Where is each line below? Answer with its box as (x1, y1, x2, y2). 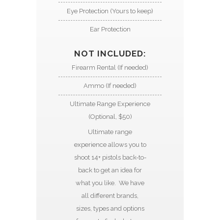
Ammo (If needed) (83, 82, 137, 89)
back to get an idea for (78, 166, 142, 174)
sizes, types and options (76, 205, 144, 212)
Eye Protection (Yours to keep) (67, 7, 153, 15)
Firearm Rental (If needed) (72, 64, 148, 71)
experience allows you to (74, 141, 146, 148)
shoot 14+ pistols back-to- (74, 154, 146, 161)
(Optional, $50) (88, 113, 132, 120)
